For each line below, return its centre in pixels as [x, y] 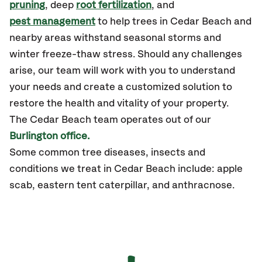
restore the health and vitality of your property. [119, 104]
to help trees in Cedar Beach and [173, 22]
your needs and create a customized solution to [121, 87]
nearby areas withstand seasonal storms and [115, 38]
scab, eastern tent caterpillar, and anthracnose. [122, 185]
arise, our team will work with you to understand [122, 71]
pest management [52, 22]
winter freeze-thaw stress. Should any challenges [126, 54]
